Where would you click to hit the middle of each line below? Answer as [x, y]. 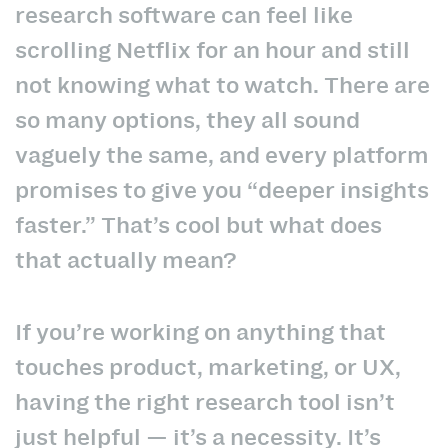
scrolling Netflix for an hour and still [212, 49]
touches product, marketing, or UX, [208, 367]
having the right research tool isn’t [205, 402]
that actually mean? [126, 259]
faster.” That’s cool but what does [198, 224]
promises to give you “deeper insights [222, 189]
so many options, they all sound [187, 119]
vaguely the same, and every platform [222, 154]
